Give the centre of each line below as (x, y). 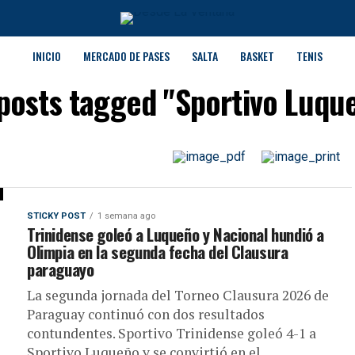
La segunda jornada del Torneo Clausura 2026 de (178, 295)
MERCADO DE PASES (126, 56)
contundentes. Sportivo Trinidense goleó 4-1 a (172, 333)
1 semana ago (126, 216)
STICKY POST (56, 216)
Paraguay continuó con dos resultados (146, 314)
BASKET (257, 56)
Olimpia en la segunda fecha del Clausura (158, 252)
